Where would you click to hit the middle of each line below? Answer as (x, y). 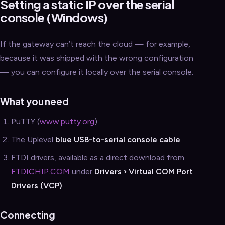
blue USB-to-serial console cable (118, 140)
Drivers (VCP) (37, 186)
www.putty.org (67, 122)
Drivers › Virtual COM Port (144, 172)
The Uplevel (33, 140)
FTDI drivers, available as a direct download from (98, 158)
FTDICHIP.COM (40, 172)
